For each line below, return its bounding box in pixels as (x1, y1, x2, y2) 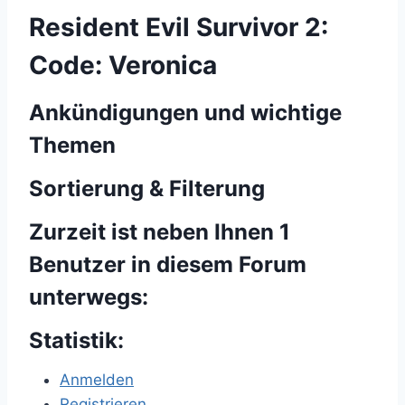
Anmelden (60, 371, 134, 389)
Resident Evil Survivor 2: (29, 12, 328, 42)
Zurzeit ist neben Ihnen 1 (29, 219, 290, 245)
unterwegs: (29, 284, 148, 310)
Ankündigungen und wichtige (29, 99, 342, 126)
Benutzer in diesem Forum (29, 251, 306, 278)
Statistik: (29, 327, 124, 353)
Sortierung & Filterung (29, 175, 265, 202)
